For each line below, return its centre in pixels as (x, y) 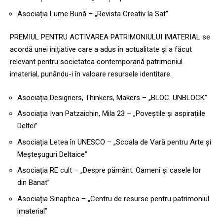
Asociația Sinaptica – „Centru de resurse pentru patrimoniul (113, 199)
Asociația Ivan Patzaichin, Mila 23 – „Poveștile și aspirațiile (111, 114)
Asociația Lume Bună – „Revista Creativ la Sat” (93, 14)
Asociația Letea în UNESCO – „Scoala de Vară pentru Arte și (114, 142)
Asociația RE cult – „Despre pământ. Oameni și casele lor (109, 170)
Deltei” (27, 126)
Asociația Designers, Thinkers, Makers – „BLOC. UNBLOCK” (112, 97)
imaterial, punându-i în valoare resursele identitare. (91, 74)
